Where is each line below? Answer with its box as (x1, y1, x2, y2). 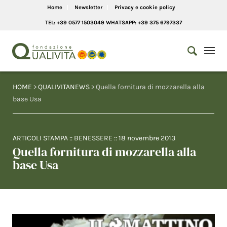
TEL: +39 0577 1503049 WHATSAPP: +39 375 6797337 (45, 19, 182, 26)
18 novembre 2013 (119, 134, 175, 142)
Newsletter (74, 4, 102, 11)
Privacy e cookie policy (114, 4, 175, 11)
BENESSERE (74, 134, 112, 142)
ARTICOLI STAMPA (13, 134, 68, 142)
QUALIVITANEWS (38, 83, 90, 91)
